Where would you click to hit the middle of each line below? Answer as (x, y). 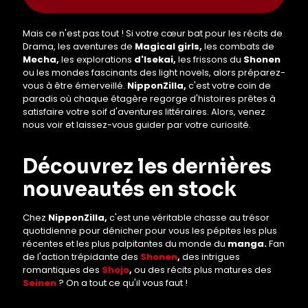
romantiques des (62, 270)
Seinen (40, 283)
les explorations (97, 60)
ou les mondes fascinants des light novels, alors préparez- (154, 73)
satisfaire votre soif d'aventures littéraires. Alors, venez (144, 112)
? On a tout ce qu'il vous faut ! (123, 283)
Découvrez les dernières (147, 167)
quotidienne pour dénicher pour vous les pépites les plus (150, 231)
